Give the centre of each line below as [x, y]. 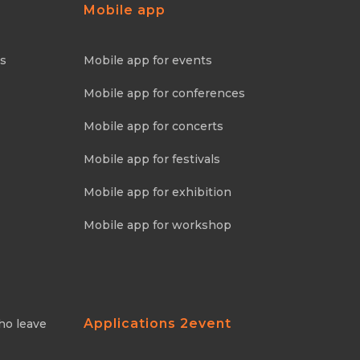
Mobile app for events [147, 60]
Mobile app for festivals [151, 159]
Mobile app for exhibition [157, 192]
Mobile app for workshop [157, 225]
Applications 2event [157, 323]
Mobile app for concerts [153, 126]
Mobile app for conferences [164, 93]
